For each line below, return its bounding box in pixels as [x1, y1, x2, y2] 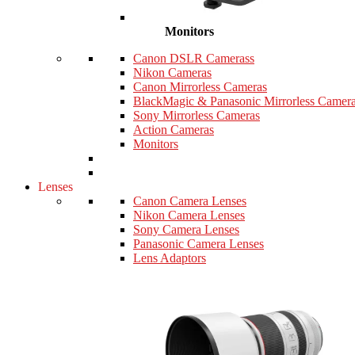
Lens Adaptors [133, 251, 206, 265]
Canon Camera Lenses [133, 194, 246, 208]
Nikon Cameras [133, 66, 212, 80]
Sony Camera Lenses [133, 223, 239, 237]
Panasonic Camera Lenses [133, 237, 264, 251]
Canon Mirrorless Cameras [133, 80, 267, 94]
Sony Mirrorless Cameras [133, 109, 260, 123]
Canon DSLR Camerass [133, 52, 254, 66]
